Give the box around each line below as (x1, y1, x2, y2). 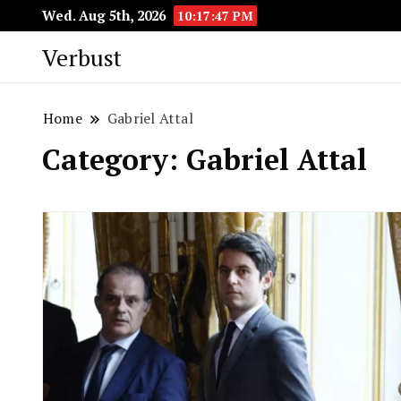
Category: (42, 141, 186, 178)
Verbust (42, 41, 122, 73)
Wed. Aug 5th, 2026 (42, 6, 169, 24)
